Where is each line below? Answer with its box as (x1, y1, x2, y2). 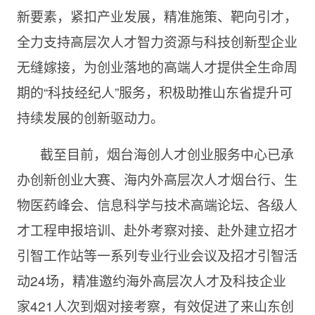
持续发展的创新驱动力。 (16, 108, 164, 127)
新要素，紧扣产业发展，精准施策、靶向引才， (16, 6, 297, 25)
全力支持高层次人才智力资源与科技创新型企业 (16, 32, 297, 51)
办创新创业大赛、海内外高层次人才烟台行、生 (16, 169, 297, 188)
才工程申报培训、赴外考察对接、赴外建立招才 (16, 220, 297, 239)
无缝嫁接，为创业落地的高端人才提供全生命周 (16, 57, 297, 76)
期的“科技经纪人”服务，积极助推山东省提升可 (16, 82, 292, 101)
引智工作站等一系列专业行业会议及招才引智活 (16, 245, 297, 264)
